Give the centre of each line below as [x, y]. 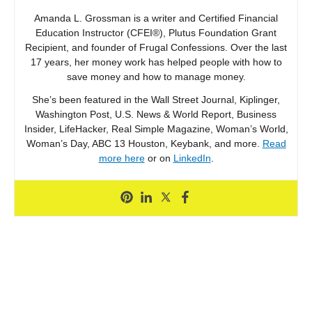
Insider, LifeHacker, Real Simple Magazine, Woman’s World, [156, 128]
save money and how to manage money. [156, 76]
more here [122, 158]
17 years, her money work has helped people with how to [156, 62]
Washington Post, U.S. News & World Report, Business [156, 114]
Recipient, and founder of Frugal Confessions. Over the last [156, 47]
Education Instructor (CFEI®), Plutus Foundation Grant [156, 32]
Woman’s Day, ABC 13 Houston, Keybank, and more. [144, 143]
